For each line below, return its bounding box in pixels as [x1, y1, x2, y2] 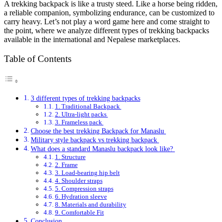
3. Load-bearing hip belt [55, 169, 120, 177]
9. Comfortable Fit [55, 209, 104, 217]
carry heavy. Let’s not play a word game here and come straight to [4, 17, 210, 26]
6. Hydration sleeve [55, 193, 107, 201]
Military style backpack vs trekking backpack [30, 136, 159, 144]
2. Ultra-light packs [55, 111, 108, 118]
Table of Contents [4, 54, 71, 64]
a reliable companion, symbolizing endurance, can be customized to [4, 8, 215, 17]
